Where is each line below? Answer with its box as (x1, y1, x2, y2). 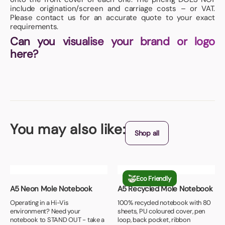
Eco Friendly (136, 174, 171, 183)
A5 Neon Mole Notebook (10, 184, 92, 194)
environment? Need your (10, 207, 80, 216)
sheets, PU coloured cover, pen (118, 207, 205, 216)
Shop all (135, 129, 159, 138)
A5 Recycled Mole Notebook (118, 184, 213, 194)
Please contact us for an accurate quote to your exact (10, 13, 215, 23)
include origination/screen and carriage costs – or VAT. (10, 4, 215, 14)
